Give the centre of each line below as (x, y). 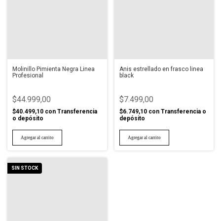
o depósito (28, 118)
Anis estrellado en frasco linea (161, 69)
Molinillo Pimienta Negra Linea (54, 69)
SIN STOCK (25, 168)
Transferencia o (183, 111)
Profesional (28, 75)
